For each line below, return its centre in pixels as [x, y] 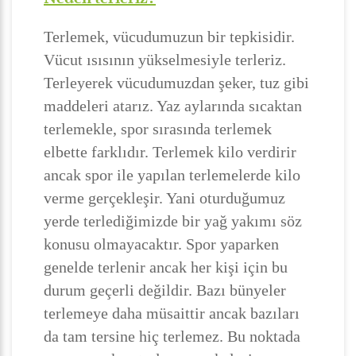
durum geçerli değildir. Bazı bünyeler [165, 290]
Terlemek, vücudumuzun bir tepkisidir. [169, 37]
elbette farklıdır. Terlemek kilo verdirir [170, 152]
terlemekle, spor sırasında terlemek [158, 129]
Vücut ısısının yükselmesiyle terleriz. [165, 60]
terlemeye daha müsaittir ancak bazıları [172, 313]
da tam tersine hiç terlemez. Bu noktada [172, 336]
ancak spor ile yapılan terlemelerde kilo [172, 175]
